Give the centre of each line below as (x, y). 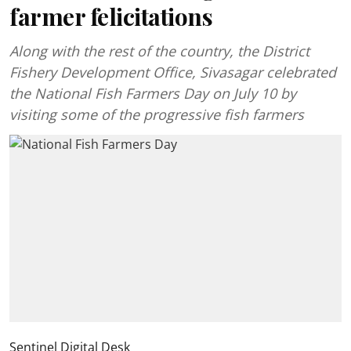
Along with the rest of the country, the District (159, 51)
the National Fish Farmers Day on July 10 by (153, 93)
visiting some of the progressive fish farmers (157, 114)
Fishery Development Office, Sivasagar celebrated (173, 72)
